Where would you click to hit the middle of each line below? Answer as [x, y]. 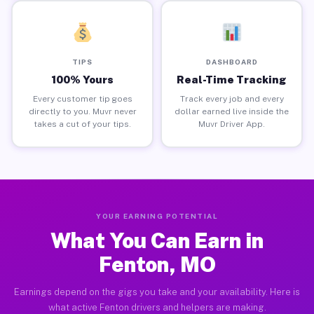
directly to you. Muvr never [82, 111]
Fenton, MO [157, 264]
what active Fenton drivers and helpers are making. [157, 307]
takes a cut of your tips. [82, 124]
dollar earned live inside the [232, 111]
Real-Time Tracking [232, 79]
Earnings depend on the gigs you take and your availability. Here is [157, 292]
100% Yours [82, 79]
